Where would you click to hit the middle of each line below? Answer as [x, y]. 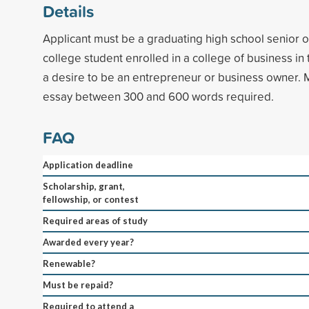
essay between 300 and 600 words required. [158, 96]
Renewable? [69, 263]
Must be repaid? [78, 285]
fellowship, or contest [91, 199]
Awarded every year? [88, 242]
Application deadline [88, 165]
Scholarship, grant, [84, 186]
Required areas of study [95, 220]
